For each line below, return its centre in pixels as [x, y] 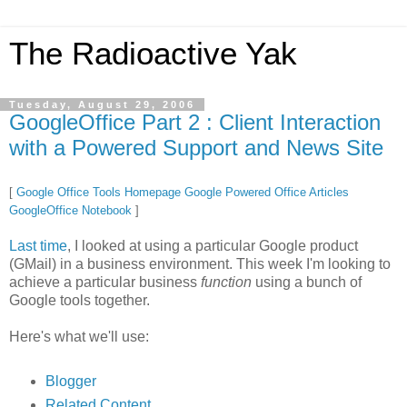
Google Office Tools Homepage [99, 192]
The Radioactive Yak [153, 54]
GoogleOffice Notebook [70, 210]
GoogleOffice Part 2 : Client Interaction [195, 122]
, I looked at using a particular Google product [213, 245]
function [226, 282]
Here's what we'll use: [79, 336]
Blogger [70, 381]
